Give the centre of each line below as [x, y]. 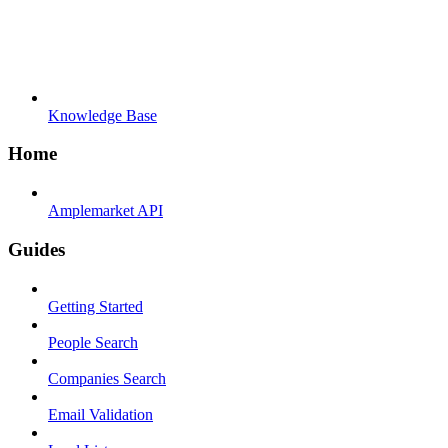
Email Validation [100, 414]
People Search [93, 342]
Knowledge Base [102, 115]
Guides [36, 249]
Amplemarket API [105, 211]
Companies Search [107, 378]
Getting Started [95, 306]
